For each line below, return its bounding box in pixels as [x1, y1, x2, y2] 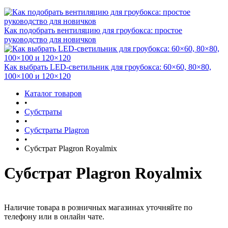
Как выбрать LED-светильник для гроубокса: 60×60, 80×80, [4, 63, 211, 71]
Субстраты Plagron [24, 126, 89, 134]
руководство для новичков [4, 35, 96, 44]
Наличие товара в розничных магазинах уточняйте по [4, 203, 192, 212]
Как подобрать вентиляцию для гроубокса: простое [4, 26, 182, 35]
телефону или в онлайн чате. [4, 212, 104, 221]
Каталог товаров [24, 89, 82, 98]
